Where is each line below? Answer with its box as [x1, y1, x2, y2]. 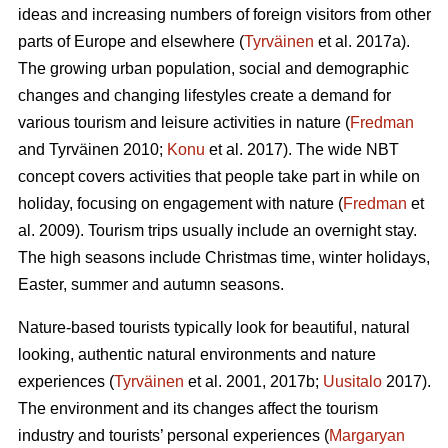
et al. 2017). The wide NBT [205, 141, 399, 159]
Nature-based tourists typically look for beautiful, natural [18, 319, 410, 337]
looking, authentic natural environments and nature [18, 346, 376, 364]
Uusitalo [323, 373, 382, 391]
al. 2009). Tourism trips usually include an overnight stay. [18, 222, 417, 240]
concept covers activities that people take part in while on [18, 168, 420, 186]
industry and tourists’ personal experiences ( [18, 427, 329, 445]
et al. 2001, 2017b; [184, 373, 323, 391]
